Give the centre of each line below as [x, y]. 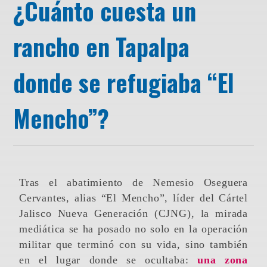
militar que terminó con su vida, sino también [133, 245]
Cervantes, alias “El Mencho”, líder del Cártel [133, 198]
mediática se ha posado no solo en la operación [133, 229]
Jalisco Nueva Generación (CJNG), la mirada [133, 214]
